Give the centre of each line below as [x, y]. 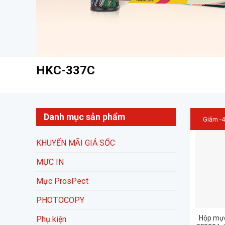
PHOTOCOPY [60, 200]
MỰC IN [50, 162]
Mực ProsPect [63, 181]
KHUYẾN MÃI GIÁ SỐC [76, 143]
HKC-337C [66, 71]
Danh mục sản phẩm [84, 117]
